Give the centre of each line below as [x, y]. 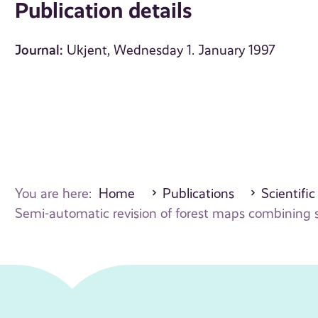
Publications [198, 194]
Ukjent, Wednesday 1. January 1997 [171, 51]
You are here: [57, 194]
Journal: [39, 50]
